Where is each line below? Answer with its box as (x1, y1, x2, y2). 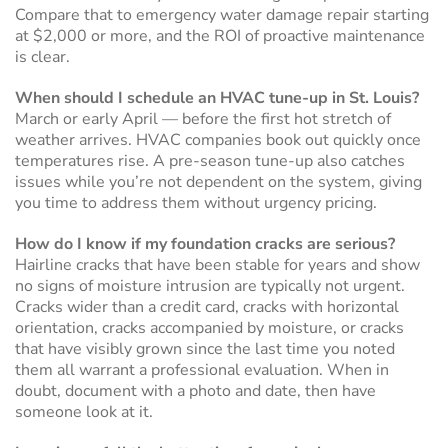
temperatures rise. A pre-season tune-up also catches (15, 150, 405, 172)
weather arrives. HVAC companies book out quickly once (15, 129, 421, 151)
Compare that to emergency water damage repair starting (15, 4, 429, 26)
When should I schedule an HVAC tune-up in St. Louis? (15, 87, 419, 109)
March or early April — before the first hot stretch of (15, 108, 391, 130)
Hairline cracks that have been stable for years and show (15, 254, 420, 276)
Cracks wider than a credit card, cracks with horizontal (15, 296, 399, 318)
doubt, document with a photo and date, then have (15, 380, 376, 402)
